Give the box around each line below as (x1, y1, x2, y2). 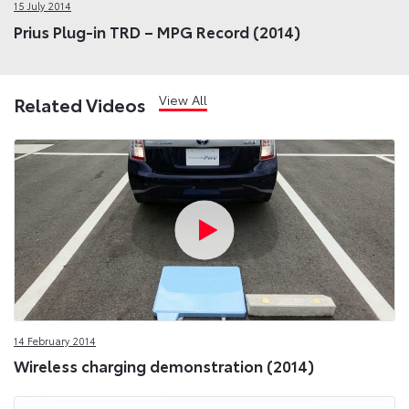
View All (159, 90, 207, 110)
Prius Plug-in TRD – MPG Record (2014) (14, 19, 300, 42)
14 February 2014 (14, 332, 96, 348)
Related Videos (14, 91, 146, 118)
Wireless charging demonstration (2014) (14, 354, 314, 377)
